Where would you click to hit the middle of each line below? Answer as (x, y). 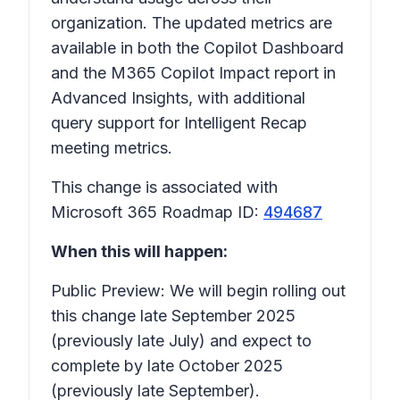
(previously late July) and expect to (181, 341)
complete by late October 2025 (167, 366)
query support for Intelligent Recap (179, 123)
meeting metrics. (112, 148)
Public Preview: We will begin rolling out (198, 291)
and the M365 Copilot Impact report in (193, 73)
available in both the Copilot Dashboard (197, 48)
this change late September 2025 (173, 316)
